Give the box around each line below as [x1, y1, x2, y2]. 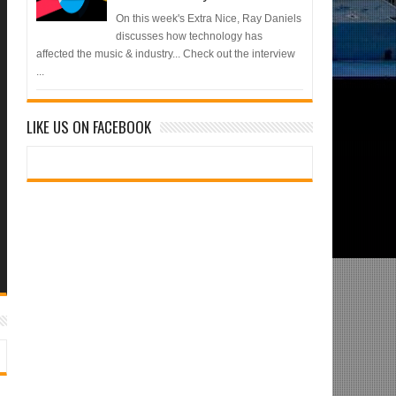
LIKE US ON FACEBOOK [27, 116, 152, 139]
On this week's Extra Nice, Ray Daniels [116, 12, 302, 26]
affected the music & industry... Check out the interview [36, 48, 296, 61]
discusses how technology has [116, 30, 263, 43]
